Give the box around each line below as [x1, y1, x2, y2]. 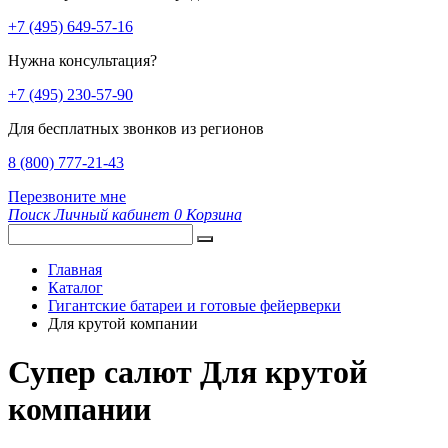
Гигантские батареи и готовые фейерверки [48, 297, 341, 314]
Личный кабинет [54, 206, 170, 223]
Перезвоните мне [8, 188, 126, 205]
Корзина [186, 206, 242, 223]
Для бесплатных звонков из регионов [8, 120, 264, 137]
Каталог [48, 279, 103, 296]
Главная [48, 261, 102, 278]
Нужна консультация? [8, 52, 157, 69]
